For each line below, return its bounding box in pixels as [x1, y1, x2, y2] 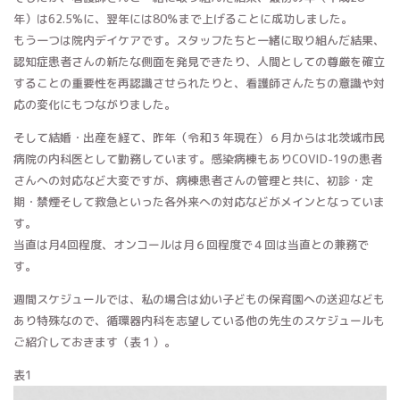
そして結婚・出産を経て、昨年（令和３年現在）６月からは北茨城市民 [13, 129, 385, 146]
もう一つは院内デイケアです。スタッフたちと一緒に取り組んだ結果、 [13, 32, 385, 49]
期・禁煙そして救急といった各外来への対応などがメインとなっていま [13, 194, 385, 211]
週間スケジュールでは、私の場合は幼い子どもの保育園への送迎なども [13, 291, 385, 308]
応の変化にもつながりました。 [13, 96, 176, 113]
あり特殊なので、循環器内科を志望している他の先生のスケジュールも [13, 312, 385, 329]
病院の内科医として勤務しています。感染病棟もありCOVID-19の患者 [13, 151, 382, 168]
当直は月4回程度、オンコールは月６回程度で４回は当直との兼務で [13, 237, 369, 254]
